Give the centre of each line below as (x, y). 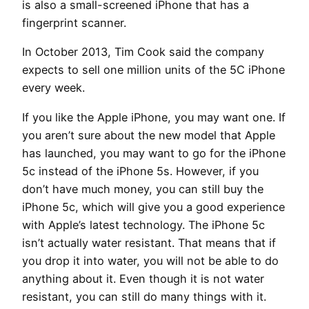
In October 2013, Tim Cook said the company (143, 52)
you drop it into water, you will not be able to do (150, 260)
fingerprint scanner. (74, 22)
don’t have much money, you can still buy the (143, 189)
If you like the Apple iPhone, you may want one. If (154, 117)
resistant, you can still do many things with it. (144, 296)
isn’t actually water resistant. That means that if (149, 242)
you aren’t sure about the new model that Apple (149, 135)
